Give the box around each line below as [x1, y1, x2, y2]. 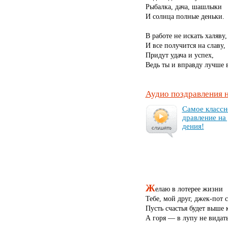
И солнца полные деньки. [145, 12, 224, 20]
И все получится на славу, [145, 41, 225, 49]
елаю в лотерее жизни [155, 184, 223, 193]
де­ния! [182, 122, 204, 130]
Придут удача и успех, [145, 50, 214, 59]
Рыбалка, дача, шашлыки [145, 2, 222, 11]
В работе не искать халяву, [145, 31, 227, 40]
